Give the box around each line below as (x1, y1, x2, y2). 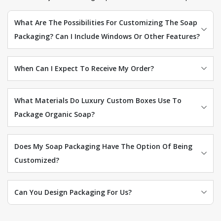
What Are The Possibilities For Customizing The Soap (14, 17, 197, 27)
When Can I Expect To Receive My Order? (14, 63, 154, 73)
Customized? (14, 155, 59, 165)
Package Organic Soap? (14, 109, 95, 119)
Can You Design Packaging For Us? (14, 187, 132, 197)
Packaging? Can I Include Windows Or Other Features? (14, 31, 200, 41)
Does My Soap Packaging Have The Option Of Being (14, 141, 192, 151)
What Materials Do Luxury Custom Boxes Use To (14, 95, 182, 105)
